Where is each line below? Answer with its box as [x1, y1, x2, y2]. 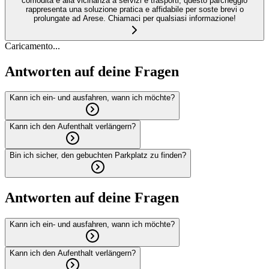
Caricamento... [5, 40, 60, 51]
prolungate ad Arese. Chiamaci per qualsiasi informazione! [33, 13, 236, 23]
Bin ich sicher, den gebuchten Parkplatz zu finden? [10, 151, 186, 160]
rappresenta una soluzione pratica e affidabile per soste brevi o [25, 4, 244, 14]
